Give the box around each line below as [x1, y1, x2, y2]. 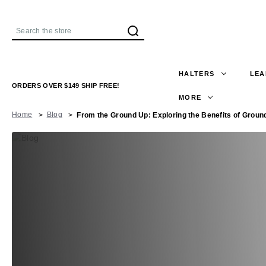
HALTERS [178, 70, 215, 77]
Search [16, 31, 42, 39]
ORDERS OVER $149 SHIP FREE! [12, 81, 120, 89]
